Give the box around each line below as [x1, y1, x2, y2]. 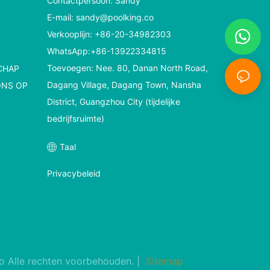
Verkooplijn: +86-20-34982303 [47, 28, 172, 39]
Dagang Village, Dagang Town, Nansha [47, 79, 202, 90]
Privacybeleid [47, 168, 101, 178]
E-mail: [47, 11, 77, 22]
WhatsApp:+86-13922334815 [47, 45, 167, 56]
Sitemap [142, 254, 183, 267]
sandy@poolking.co [76, 11, 154, 22]
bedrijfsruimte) [47, 113, 105, 124]
